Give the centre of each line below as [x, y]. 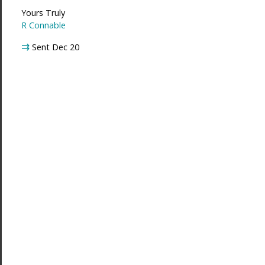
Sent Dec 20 [55, 47]
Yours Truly [43, 13]
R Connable [43, 25]
